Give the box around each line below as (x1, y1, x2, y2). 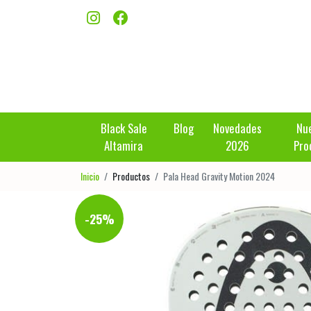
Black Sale (100, 119, 147, 137)
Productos (112, 169, 150, 184)
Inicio (81, 169, 99, 184)
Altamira (104, 137, 144, 155)
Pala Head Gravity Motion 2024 (163, 169, 275, 184)
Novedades (213, 119, 262, 137)
